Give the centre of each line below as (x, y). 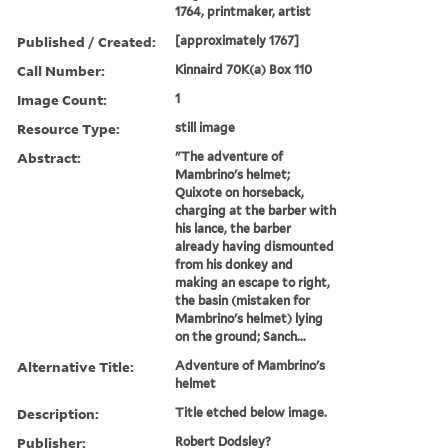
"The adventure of (229, 156)
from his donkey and (234, 264)
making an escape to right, (253, 282)
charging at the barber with (256, 210)
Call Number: (61, 70)
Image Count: (62, 99)
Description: (58, 413)
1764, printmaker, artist (243, 11)
